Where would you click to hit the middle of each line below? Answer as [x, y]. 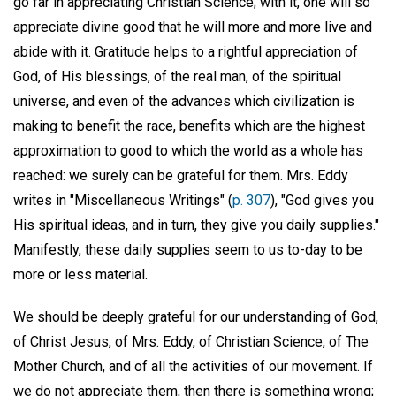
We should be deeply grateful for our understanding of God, [196, 317]
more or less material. [80, 274]
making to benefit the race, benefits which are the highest [189, 126]
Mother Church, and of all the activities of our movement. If [193, 367]
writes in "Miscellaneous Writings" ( [123, 200]
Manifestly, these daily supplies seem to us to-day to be [188, 249]
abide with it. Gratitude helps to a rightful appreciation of [186, 51]
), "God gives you [322, 200]
